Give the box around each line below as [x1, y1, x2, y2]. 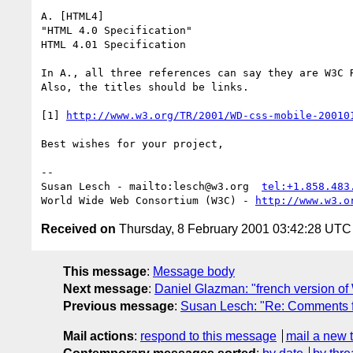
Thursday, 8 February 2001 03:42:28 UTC [116, 221, 351, 236]
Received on [41, 221, 116, 236]
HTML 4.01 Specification [41, 38, 186, 50]
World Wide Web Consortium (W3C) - [41, 194, 255, 206]
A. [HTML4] [41, 9, 104, 22]
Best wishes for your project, [41, 137, 224, 150]
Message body [153, 264, 235, 278]
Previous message [63, 299, 174, 313]
